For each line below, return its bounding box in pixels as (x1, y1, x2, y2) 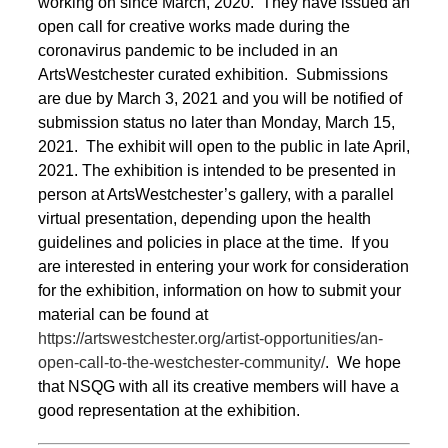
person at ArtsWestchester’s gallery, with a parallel (38, 185, 394, 203)
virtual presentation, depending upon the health (38, 209, 371, 227)
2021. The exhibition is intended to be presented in (38, 161, 396, 179)
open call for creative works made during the (38, 17, 350, 35)
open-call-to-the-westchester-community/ (38, 353, 325, 371)
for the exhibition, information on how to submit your (38, 281, 401, 299)
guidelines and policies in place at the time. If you (38, 233, 389, 251)
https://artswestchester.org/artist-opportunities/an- (38, 329, 383, 347)
